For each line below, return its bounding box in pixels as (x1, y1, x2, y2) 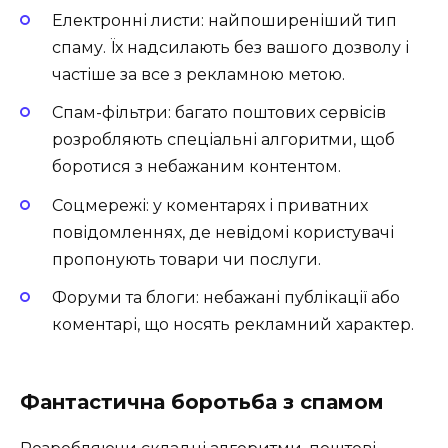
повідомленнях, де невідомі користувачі (52, 222, 394, 242)
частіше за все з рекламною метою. (52, 65, 345, 85)
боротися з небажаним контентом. (52, 157, 341, 177)
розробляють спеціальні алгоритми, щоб (52, 130, 395, 150)
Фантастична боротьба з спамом (20, 390, 384, 415)
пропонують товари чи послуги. (52, 249, 321, 269)
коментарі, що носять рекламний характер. (52, 314, 414, 334)
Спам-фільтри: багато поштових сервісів (52, 103, 386, 123)
